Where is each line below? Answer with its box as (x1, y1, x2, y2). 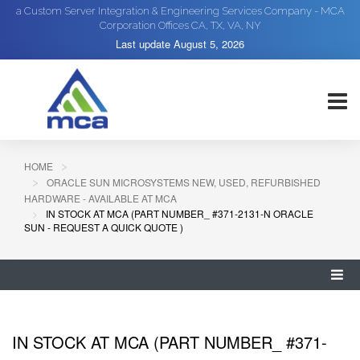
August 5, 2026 (174, 36, 244, 51)
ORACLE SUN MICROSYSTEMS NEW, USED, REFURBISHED (47, 175, 321, 189)
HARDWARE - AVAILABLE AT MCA (24, 191, 177, 205)
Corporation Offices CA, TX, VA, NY (99, 19, 261, 31)
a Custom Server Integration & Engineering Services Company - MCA (15, 5, 345, 17)
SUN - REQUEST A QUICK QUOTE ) (24, 220, 183, 234)
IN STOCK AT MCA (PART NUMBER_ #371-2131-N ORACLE (46, 207, 313, 220)
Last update (116, 36, 174, 51)
